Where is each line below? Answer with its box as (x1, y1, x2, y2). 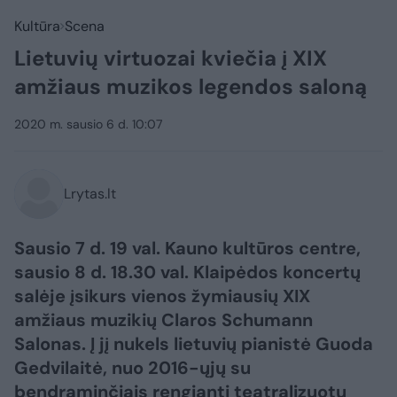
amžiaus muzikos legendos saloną (14, 73, 367, 100)
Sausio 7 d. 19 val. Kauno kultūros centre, (14, 237, 361, 260)
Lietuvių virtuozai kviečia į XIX (14, 44, 327, 72)
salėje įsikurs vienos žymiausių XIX (14, 284, 310, 307)
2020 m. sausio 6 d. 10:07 (14, 116, 162, 132)
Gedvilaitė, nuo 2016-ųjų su (14, 356, 251, 379)
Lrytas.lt (64, 184, 116, 203)
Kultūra (14, 17, 60, 35)
